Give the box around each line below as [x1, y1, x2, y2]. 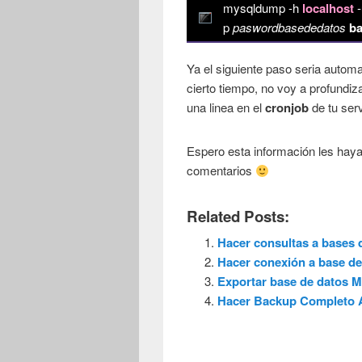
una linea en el [187, 99, 266, 116]
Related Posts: [187, 205, 290, 228]
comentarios [187, 162, 256, 179]
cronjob [265, 99, 309, 117]
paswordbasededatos [233, 19, 347, 36]
